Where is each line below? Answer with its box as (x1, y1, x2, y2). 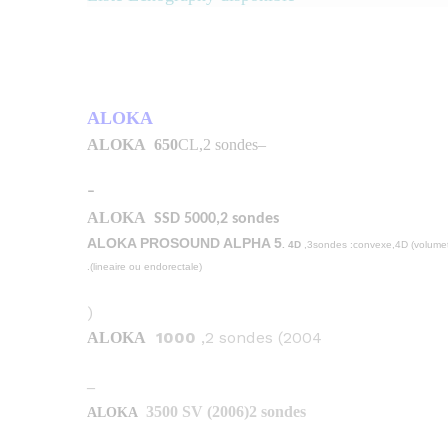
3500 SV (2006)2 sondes (142, 402, 306, 420)
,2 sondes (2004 (196, 328, 322, 348)
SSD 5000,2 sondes (150, 211, 279, 228)
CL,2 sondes (178, 135, 258, 153)
